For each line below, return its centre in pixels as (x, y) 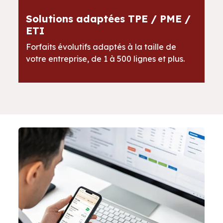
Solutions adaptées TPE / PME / (109, 19)
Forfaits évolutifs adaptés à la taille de (101, 47)
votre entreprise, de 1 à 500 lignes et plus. (106, 59)
